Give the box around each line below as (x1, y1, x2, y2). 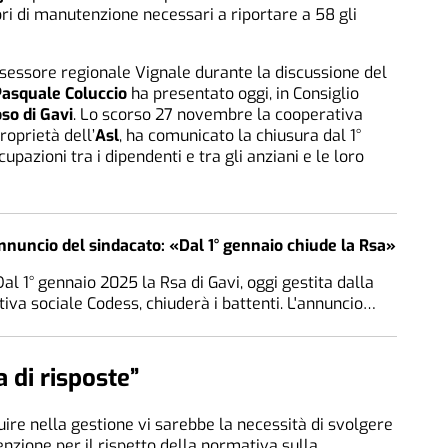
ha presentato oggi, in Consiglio (127, 82, 359, 104)
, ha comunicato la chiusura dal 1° (119, 124, 361, 146)
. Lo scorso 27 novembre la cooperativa (73, 103, 363, 125)
